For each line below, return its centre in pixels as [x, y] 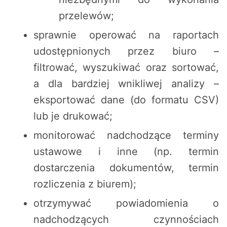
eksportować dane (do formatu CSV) [126, 100]
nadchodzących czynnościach [126, 220]
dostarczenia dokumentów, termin [126, 168]
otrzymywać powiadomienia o [126, 203]
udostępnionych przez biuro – [126, 51]
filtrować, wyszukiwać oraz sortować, [126, 68]
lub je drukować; [73, 116]
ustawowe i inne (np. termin [126, 152]
